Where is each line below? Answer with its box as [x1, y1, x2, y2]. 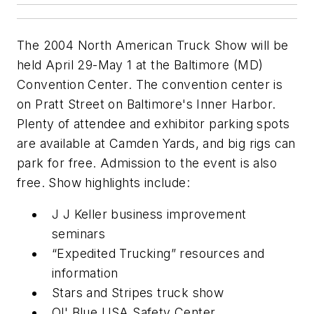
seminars [52, 226, 106, 242]
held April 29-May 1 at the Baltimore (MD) [17, 57, 264, 72]
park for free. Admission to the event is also [17, 155, 277, 170]
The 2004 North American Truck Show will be [17, 37, 289, 53]
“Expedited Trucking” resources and [52, 246, 265, 261]
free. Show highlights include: [17, 175, 190, 190]
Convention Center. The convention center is [17, 76, 283, 92]
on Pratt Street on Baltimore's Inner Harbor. [17, 96, 276, 111]
